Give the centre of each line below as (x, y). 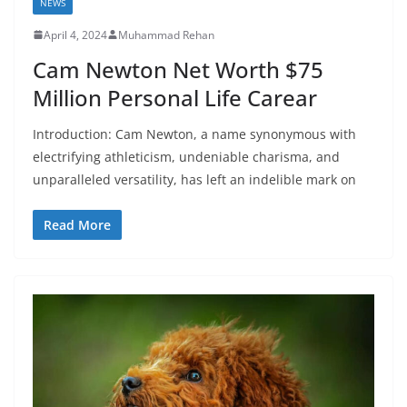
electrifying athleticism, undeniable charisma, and (186, 156)
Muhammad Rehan (166, 35)
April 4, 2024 (75, 35)
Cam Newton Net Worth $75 (178, 69)
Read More (77, 224)
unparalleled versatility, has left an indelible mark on (194, 179)
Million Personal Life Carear (175, 97)
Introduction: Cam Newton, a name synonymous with (194, 134)
